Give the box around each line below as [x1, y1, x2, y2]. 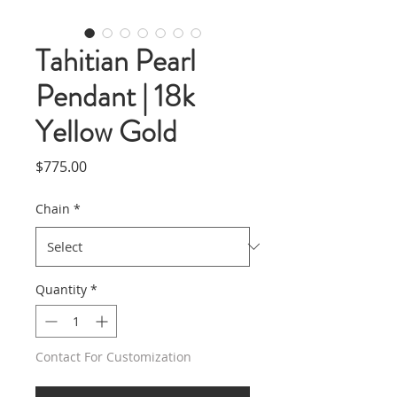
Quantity [35, 280, 87, 298]
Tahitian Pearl [35, 38, 196, 82]
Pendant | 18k [35, 74, 195, 118]
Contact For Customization [35, 347, 191, 365]
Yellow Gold [35, 109, 177, 153]
